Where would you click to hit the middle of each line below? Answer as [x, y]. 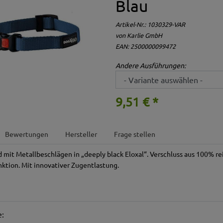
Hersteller [81, 134]
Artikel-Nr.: [131, 24]
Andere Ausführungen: [150, 65]
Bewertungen [27, 134]
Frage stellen [135, 134]
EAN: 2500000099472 [145, 46]
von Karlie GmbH [139, 35]
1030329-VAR [166, 24]
